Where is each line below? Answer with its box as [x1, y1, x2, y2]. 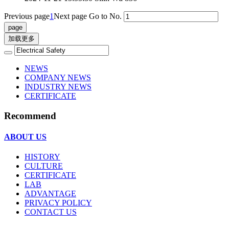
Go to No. [89, 12, 122, 21]
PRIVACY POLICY [25, 198, 92, 208]
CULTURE [25, 162, 63, 171]
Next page [54, 12, 87, 21]
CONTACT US [25, 208, 77, 217]
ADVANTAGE [25, 189, 76, 198]
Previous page [4, 12, 50, 21]
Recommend [4, 110, 56, 121]
